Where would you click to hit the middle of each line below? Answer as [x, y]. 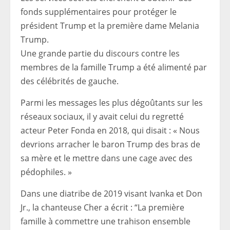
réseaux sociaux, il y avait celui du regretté [102, 117]
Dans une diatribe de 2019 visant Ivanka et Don [111, 194]
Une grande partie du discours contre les [100, 53]
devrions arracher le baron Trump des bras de [110, 144]
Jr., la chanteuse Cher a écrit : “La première [102, 207]
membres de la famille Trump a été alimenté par [114, 67]
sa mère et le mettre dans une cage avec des [107, 158]
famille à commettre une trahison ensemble [106, 221]
